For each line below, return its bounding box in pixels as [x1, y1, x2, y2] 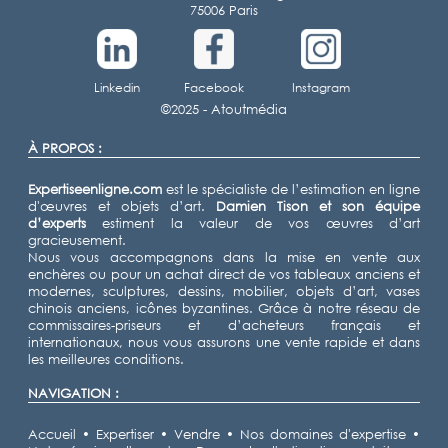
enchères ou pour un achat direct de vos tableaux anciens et [28, 266, 420, 283]
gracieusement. [28, 232, 126, 249]
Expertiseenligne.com [28, 181, 162, 198]
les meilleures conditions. [28, 351, 184, 368]
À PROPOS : [28, 140, 102, 157]
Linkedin [94, 79, 140, 96]
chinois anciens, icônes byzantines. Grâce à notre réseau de [28, 300, 420, 317]
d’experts [28, 215, 86, 232]
